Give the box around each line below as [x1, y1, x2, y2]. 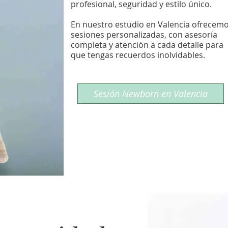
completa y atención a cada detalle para [71, 39, 223, 50]
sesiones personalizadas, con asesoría [71, 29, 217, 40]
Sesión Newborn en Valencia [94, 88, 208, 100]
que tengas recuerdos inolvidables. [71, 49, 205, 61]
